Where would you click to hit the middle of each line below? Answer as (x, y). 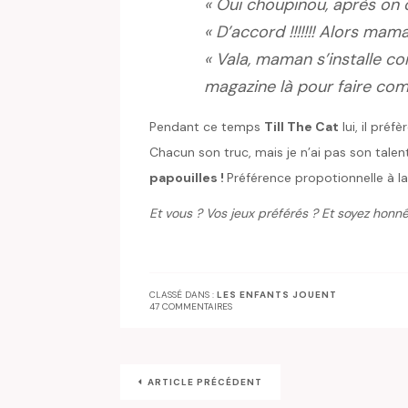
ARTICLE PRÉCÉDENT (205, 382)
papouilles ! (188, 178)
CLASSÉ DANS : (183, 295)
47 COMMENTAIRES (191, 307)
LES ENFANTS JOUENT (277, 295)
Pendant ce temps (207, 127)
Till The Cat (301, 127)
